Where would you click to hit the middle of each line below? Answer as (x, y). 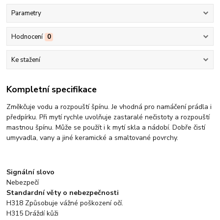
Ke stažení (26, 60)
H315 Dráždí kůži (33, 214)
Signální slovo (31, 172)
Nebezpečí (23, 183)
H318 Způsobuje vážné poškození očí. (65, 203)
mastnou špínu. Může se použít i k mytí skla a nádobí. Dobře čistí (106, 128)
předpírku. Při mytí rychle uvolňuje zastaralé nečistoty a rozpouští (108, 117)
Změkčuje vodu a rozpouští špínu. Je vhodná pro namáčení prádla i (109, 107)
